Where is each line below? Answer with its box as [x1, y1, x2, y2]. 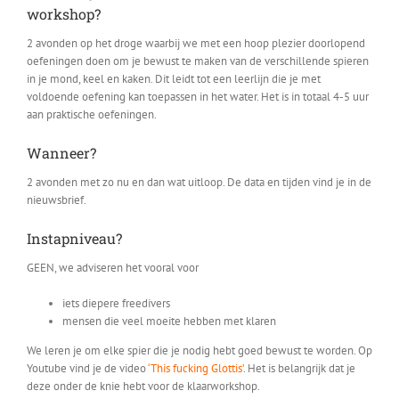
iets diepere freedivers [62, 296, 170, 312]
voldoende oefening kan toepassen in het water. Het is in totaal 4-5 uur [27, 88, 369, 104]
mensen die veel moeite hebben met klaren [62, 313, 276, 330]
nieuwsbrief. [27, 192, 86, 208]
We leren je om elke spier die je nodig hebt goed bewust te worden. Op [27, 343, 372, 359]
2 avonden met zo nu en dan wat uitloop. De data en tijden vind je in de [27, 175, 371, 191]
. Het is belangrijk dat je [243, 361, 355, 377]
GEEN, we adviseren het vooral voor [27, 260, 199, 276]
